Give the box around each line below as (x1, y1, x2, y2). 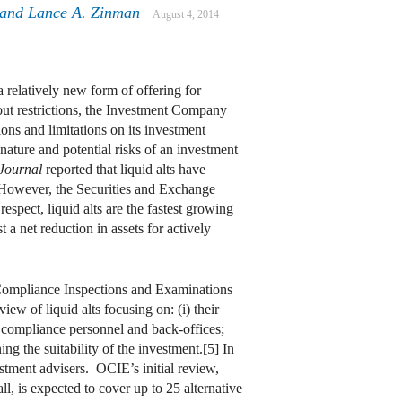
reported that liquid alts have (42, 162, 205, 178)
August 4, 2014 (153, 8, 219, 22)
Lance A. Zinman (28, 4, 140, 22)
